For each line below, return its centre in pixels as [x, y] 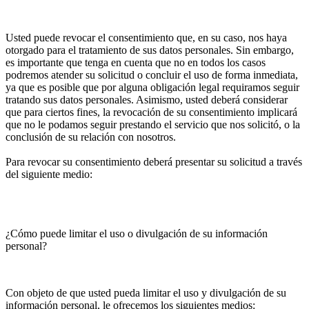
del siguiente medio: [49, 174]
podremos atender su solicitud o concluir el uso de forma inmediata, [152, 75]
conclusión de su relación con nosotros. [91, 137]
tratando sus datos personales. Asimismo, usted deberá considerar [147, 100]
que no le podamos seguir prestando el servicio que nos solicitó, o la [153, 124]
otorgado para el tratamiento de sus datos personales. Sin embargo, [150, 50]
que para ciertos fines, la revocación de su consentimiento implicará [151, 112]
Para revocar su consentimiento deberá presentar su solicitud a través [154, 162]
